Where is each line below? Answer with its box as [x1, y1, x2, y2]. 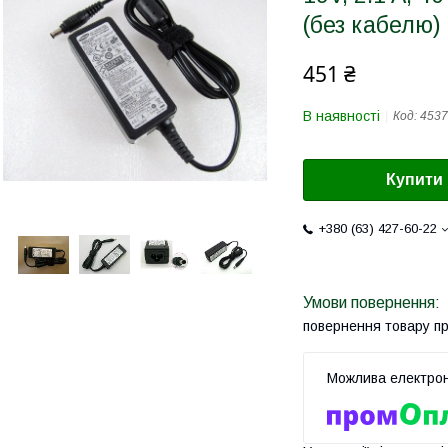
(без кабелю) [303, 12, 441, 38]
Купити [386, 171, 443, 189]
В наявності [303, 108, 380, 124]
